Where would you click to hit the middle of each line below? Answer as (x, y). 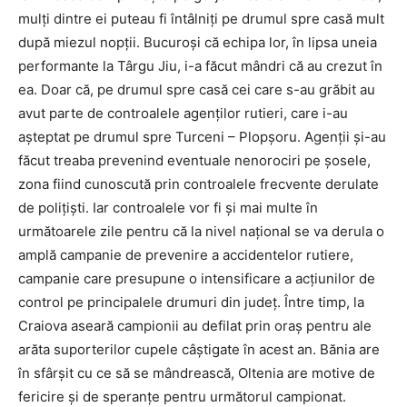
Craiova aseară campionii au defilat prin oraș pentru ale (195, 326)
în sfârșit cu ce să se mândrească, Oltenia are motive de (197, 373)
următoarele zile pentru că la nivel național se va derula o (201, 232)
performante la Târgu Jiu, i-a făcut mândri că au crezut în (200, 66)
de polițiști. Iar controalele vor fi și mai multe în (168, 208)
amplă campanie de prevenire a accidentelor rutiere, (186, 255)
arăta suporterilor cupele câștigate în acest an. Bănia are (199, 350)
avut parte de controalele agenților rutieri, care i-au (183, 114)
